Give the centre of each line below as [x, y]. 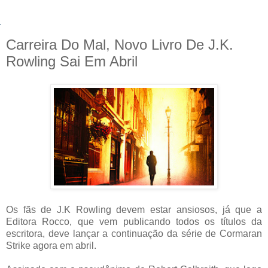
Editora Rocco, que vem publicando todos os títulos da [134, 221]
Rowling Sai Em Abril [72, 61]
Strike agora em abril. [51, 245]
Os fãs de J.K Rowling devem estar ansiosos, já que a [134, 209]
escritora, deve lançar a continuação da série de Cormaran [134, 233]
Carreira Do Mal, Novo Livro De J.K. [120, 45]
